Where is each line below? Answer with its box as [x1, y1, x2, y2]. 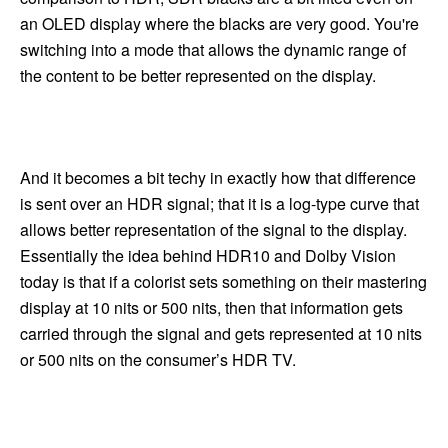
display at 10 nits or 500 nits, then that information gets [20, 296, 403, 320]
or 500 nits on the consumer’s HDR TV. [20, 348, 296, 372]
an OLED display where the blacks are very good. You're [20, 11, 419, 35]
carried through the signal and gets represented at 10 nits [20, 322, 422, 346]
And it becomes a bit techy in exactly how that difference [20, 166, 416, 190]
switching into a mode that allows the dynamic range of [20, 37, 406, 61]
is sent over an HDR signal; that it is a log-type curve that [20, 192, 419, 216]
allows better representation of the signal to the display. [20, 218, 407, 242]
